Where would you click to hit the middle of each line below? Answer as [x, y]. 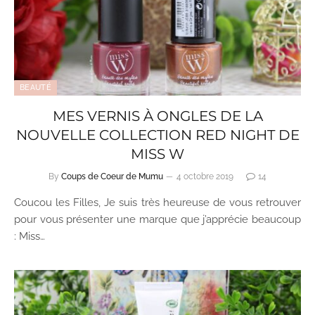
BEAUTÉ [36, 87]
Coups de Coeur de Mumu [112, 176]
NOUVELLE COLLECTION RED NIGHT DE [157, 135]
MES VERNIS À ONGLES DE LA [157, 116]
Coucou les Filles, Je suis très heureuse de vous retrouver [157, 202]
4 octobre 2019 [205, 176]
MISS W [157, 154]
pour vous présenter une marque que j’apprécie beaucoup [157, 219]
